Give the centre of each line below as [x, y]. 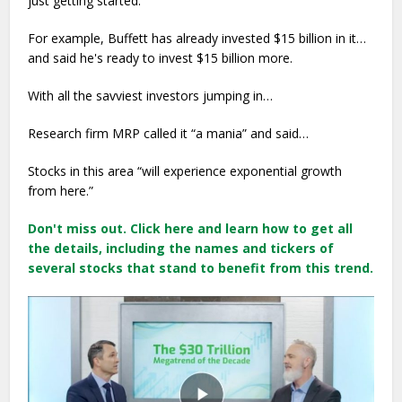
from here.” [61, 191]
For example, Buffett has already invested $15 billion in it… [197, 38]
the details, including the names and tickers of [181, 248]
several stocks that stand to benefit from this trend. [201, 268]
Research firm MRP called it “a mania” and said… [169, 133]
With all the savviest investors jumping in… [151, 96]
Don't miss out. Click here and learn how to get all [191, 228]
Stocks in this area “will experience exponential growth [185, 171]
